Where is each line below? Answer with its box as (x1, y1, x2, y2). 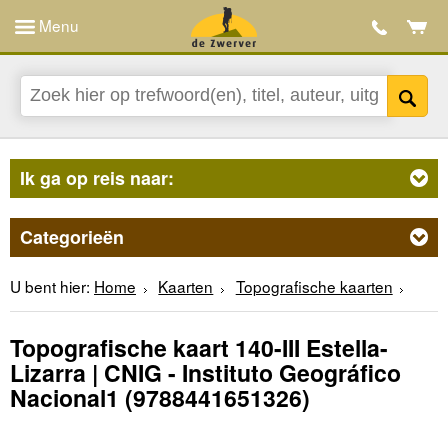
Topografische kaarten (235, 274, 393, 297)
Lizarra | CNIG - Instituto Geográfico (10, 356, 401, 390)
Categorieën (20, 223, 124, 250)
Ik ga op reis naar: (20, 164, 174, 191)
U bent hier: (10, 274, 90, 297)
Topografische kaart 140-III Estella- (10, 331, 388, 365)
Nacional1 (10, 381, 119, 415)
